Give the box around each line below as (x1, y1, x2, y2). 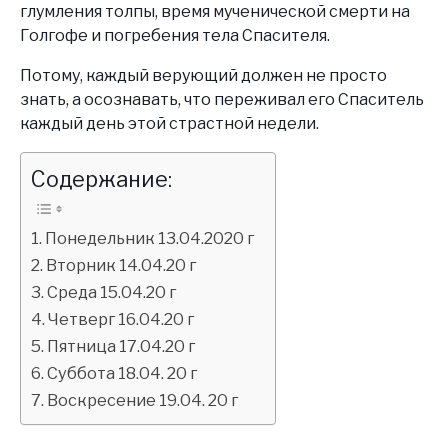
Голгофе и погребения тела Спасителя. (20, 25, 330, 45)
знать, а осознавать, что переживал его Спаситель (20, 89, 424, 109)
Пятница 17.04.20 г (47, 336, 196, 357)
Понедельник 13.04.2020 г (45, 228, 255, 249)
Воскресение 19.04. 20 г (47, 390, 239, 411)
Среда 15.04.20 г (47, 282, 177, 303)
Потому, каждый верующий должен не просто (20, 65, 387, 85)
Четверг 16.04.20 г (48, 309, 195, 330)
